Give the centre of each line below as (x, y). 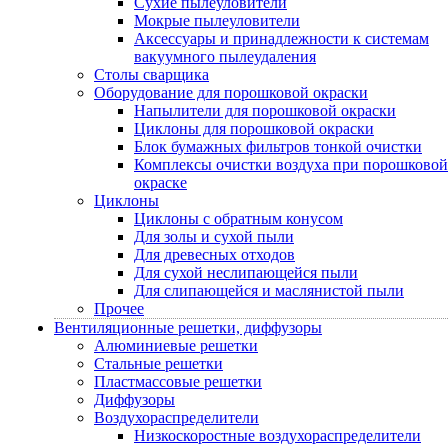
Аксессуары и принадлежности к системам (281, 38)
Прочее (119, 308)
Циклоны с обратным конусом (238, 218)
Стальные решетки (158, 363)
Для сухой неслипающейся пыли (246, 272)
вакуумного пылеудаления (225, 56)
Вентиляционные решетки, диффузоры (188, 327)
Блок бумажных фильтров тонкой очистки (278, 146)
